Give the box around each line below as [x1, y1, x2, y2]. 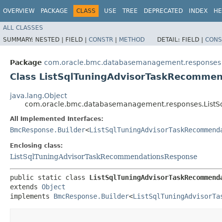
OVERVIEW [3, 7, 35, 14]
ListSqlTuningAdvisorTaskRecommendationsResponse [10, 152, 197, 161]
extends [10, 182, 42, 191]
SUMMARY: [3, 36, 35, 43]
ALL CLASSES [3, 24, 43, 31]
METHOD [119, 36, 145, 43]
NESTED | [35, 36, 65, 43]
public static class [10, 173, 89, 181]
